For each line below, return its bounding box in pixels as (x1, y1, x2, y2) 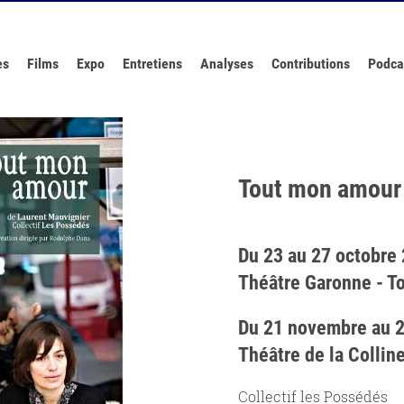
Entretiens (123, 55, 182, 72)
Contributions (271, 55, 350, 72)
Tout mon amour (238, 174, 401, 204)
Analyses (200, 55, 253, 72)
